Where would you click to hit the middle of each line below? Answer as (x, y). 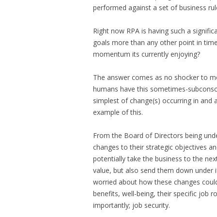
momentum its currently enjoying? (147, 54)
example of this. (118, 112)
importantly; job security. (132, 205)
